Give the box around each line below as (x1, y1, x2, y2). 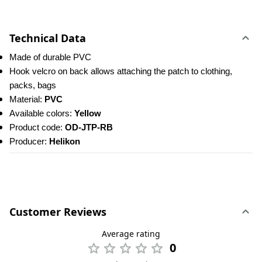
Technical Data (9, 31, 86, 45)
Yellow (74, 109, 101, 118)
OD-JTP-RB (63, 123, 113, 132)
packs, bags (9, 81, 56, 90)
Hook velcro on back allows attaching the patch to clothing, (9, 67, 232, 76)
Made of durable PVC (9, 53, 91, 62)
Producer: (9, 137, 49, 146)
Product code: (9, 123, 63, 132)
